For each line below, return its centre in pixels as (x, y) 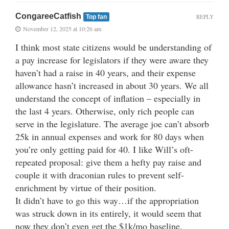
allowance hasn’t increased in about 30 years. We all (112, 85)
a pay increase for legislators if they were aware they (112, 60)
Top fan (96, 17)
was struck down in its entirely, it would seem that (108, 213)
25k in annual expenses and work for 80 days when (110, 136)
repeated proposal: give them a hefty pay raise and (108, 162)
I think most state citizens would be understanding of (113, 47)
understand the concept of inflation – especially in (108, 98)
